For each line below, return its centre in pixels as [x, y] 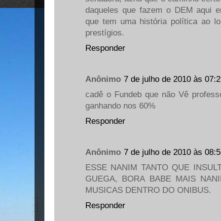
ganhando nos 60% [120, 106]
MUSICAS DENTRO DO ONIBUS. [148, 190]
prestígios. [105, 33]
